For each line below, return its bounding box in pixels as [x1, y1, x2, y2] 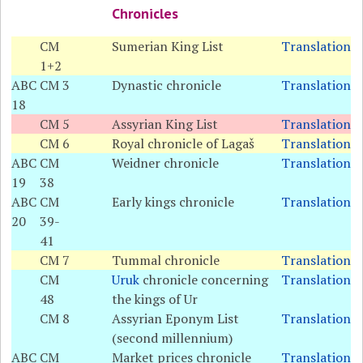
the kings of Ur [112, 290, 199, 308]
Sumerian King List [112, 37, 224, 55]
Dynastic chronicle [112, 76, 222, 94]
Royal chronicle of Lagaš [112, 135, 255, 152]
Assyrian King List [112, 115, 219, 133]
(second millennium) [112, 329, 233, 347]
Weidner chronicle [112, 154, 220, 172]
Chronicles [112, 4, 179, 23]
